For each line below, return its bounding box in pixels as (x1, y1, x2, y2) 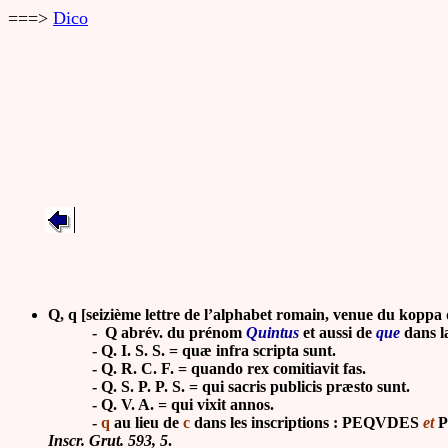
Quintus (246, 324, 299, 341)
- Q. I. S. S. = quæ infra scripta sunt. (48, 342, 336, 359)
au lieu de (110, 414, 179, 431)
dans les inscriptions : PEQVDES (190, 414, 423, 431)
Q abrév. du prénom (105, 324, 246, 341)
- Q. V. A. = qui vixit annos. (48, 396, 274, 413)
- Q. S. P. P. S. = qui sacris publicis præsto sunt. (48, 378, 410, 395)
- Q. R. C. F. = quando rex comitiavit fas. (48, 360, 366, 377)
